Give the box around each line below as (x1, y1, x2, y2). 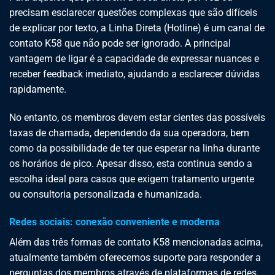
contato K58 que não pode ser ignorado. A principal (9, 37, 231, 49)
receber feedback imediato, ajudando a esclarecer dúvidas (9, 68, 260, 80)
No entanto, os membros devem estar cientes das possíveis (9, 111, 265, 123)
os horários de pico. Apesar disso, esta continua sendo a (9, 157, 252, 169)
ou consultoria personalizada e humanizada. (9, 188, 202, 200)
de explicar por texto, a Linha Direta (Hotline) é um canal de (9, 21, 265, 34)
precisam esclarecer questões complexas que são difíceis (9, 6, 257, 18)
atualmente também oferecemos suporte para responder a (9, 252, 261, 264)
